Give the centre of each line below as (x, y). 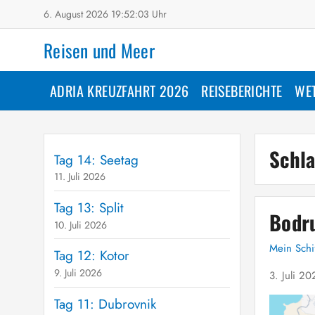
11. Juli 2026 (79, 177)
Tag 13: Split (89, 207)
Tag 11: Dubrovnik (105, 304)
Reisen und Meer (99, 50)
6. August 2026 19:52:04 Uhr (105, 14)
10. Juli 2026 (80, 225)
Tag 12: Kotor (91, 256)
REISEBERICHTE (242, 91)
